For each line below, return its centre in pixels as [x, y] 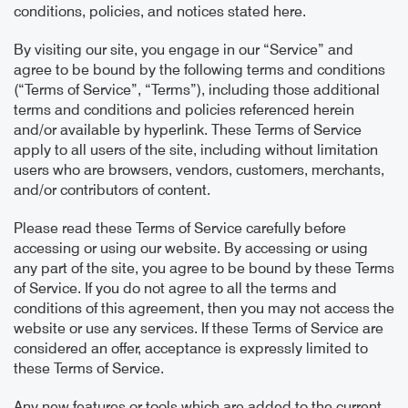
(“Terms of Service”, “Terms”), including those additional [197, 90]
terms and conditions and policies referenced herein [184, 110]
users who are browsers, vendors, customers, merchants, [199, 170]
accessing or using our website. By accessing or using [191, 249]
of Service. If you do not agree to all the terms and [175, 289]
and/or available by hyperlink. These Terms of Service [188, 130]
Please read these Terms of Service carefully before [180, 229]
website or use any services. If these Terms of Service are [199, 329]
